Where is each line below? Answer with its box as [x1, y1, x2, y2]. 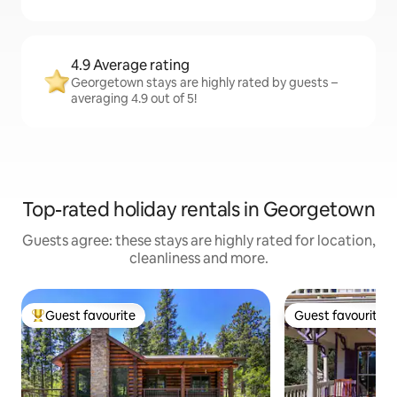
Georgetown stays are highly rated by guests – [71, 74, 338, 90]
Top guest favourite [31, 315, 144, 331]
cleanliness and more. [128, 249, 269, 268]
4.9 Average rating [71, 56, 190, 74]
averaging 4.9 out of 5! [71, 90, 197, 106]
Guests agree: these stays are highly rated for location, [21, 231, 376, 250]
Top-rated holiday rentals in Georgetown [21, 197, 376, 222]
